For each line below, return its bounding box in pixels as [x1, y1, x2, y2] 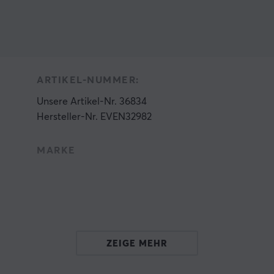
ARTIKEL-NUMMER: [37, 75, 139, 85]
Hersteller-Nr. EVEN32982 [37, 112, 152, 122]
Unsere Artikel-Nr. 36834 [37, 97, 147, 106]
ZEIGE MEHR [106, 239, 168, 248]
